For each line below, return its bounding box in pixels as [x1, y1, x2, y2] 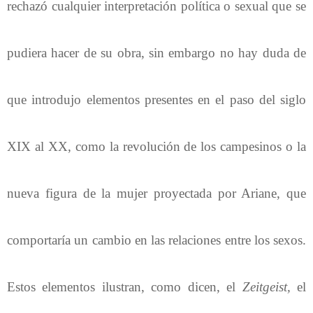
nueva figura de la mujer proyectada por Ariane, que [7, 185, 306, 201]
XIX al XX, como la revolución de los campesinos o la [7, 138, 306, 154]
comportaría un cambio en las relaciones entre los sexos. [7, 232, 306, 247]
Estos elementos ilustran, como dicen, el [7, 279, 242, 294]
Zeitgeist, [242, 279, 291, 294]
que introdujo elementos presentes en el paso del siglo [7, 92, 306, 107]
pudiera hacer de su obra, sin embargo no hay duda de [7, 45, 306, 60]
